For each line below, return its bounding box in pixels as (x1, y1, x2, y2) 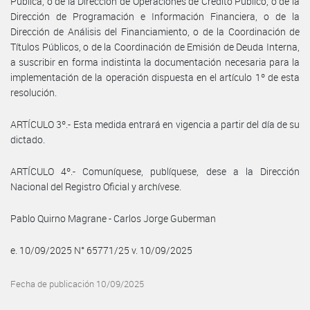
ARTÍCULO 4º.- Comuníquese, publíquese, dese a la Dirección (10, 164, 300, 178)
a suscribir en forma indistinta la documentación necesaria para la (10, 55, 300, 69)
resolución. (10, 85, 57, 99)
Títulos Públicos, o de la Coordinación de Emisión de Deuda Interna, (10, 39, 300, 53)
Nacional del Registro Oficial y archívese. (10, 179, 181, 193)
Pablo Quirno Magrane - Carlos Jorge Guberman (10, 211, 216, 225)
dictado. (10, 132, 45, 146)
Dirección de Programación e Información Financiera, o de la (10, 9, 300, 23)
